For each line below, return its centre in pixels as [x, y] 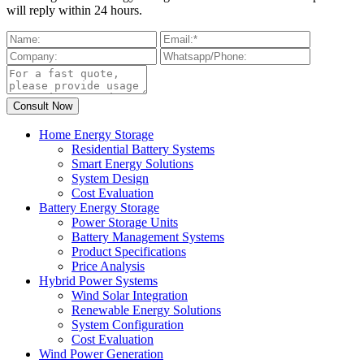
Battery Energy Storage [99, 207]
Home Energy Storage [96, 134]
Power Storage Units [125, 222]
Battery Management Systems [148, 236]
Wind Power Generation [101, 353]
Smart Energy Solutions [132, 163]
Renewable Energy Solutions [146, 310]
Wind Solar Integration [130, 295]
